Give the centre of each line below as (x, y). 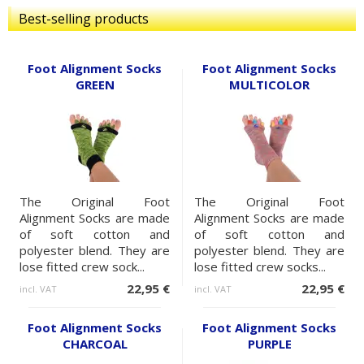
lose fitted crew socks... (260, 267)
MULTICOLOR (269, 85)
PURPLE (269, 344)
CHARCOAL (95, 344)
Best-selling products (84, 19)
